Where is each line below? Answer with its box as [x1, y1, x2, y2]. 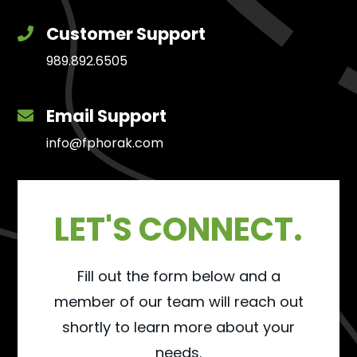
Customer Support [46, 22, 206, 45]
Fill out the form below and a [76, 265, 280, 286]
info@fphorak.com [46, 133, 164, 152]
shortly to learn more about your [62, 316, 295, 337]
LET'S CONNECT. [54, 206, 303, 252]
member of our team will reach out [53, 291, 304, 312]
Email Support [46, 104, 167, 127]
